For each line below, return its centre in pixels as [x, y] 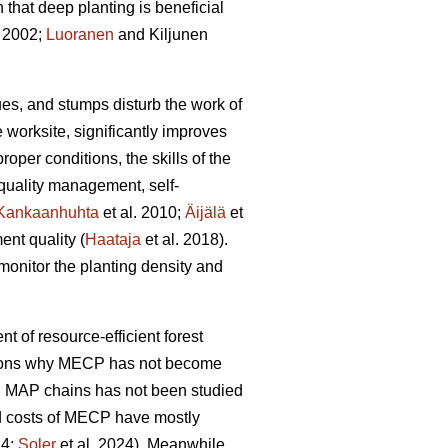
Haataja [113, 240]
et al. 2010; [142, 213]
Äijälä [205, 213]
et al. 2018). [184, 240]
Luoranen [80, 35]
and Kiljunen [161, 35]
